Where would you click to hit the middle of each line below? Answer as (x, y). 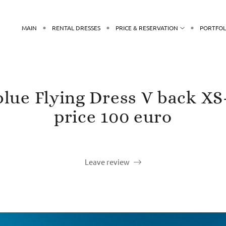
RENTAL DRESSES (76, 27)
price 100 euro (113, 116)
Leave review (107, 161)
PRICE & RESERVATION (147, 27)
